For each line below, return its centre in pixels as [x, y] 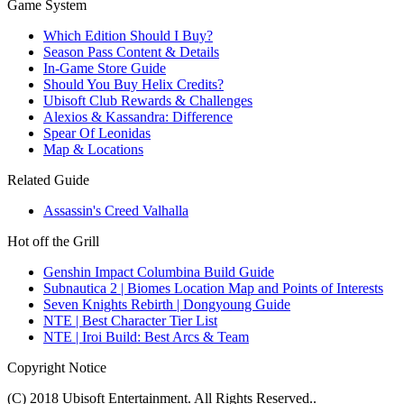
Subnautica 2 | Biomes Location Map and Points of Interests [213, 288]
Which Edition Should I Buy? [128, 35]
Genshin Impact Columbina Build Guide [159, 271]
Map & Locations [93, 149]
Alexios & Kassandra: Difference [138, 116]
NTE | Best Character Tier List [130, 320]
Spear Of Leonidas [97, 133]
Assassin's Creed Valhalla [116, 210]
